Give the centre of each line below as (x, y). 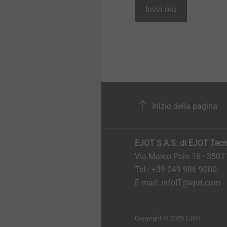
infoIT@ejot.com (191, 183)
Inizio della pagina (184, 106)
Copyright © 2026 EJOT (168, 218)
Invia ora (161, 10)
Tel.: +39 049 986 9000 (177, 170)
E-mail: (148, 183)
